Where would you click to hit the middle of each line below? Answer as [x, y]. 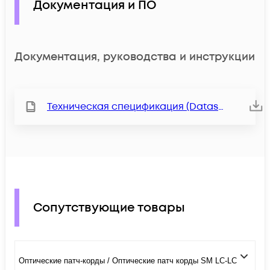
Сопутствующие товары [109, 208]
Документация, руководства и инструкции [135, 57]
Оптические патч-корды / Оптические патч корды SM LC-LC [128, 260]
